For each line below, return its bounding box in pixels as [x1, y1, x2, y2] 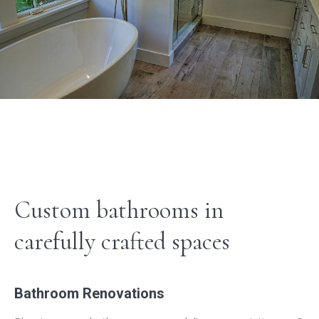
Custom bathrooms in [14, 196, 224, 226]
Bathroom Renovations [14, 285, 164, 303]
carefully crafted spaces [14, 227, 230, 257]
